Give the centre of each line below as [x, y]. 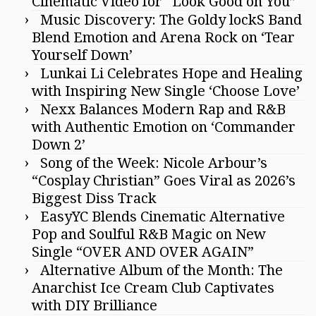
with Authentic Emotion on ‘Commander [164, 127]
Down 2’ [59, 145]
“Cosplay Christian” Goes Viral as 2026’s [164, 181]
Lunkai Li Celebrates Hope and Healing [171, 74]
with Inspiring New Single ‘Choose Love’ [166, 91]
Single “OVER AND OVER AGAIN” [143, 252]
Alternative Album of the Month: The [162, 271]
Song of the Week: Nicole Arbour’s [154, 163]
